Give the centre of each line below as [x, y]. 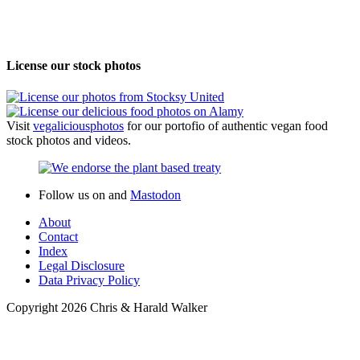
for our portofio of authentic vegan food [226, 126]
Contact [58, 237]
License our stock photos [74, 66]
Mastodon [155, 195]
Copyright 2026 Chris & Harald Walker [107, 308]
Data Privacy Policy [89, 280]
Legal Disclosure [82, 266]
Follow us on [74, 195]
